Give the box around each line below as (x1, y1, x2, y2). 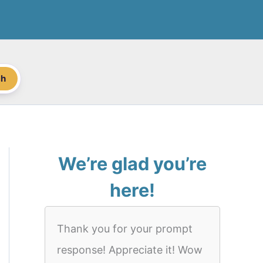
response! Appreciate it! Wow (57, 244, 203, 256)
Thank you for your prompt (57, 222, 193, 235)
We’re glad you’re (58, 153, 207, 174)
